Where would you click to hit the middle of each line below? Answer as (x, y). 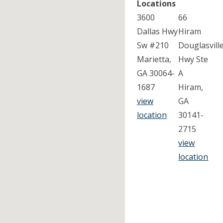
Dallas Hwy (157, 32)
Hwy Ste (193, 59)
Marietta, (154, 59)
